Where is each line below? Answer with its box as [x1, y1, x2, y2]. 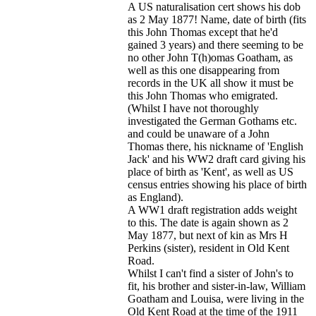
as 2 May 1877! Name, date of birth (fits [128, 13, 306, 25]
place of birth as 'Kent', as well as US [128, 165, 293, 178]
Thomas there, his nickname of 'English [128, 140, 303, 152]
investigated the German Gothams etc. [128, 114, 297, 127]
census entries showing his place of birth [128, 178, 307, 190]
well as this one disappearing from [128, 63, 279, 76]
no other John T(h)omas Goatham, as [128, 51, 293, 63]
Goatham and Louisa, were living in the [128, 292, 304, 305]
